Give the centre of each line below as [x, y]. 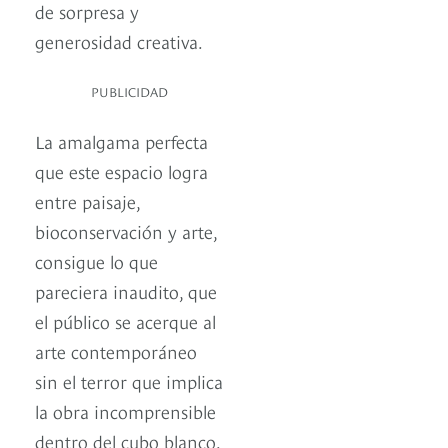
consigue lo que [96, 261]
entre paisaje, [87, 201]
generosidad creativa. [119, 41]
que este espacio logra [121, 171]
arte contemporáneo [116, 351]
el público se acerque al [125, 321]
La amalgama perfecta [121, 141]
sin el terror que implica [129, 381]
